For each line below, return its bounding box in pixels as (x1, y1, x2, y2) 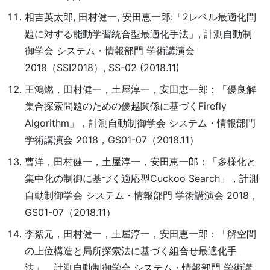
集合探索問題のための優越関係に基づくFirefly (24, 100, 227, 112)
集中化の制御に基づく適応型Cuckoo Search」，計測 (24, 172, 259, 184)
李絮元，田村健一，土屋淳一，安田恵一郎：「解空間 (24, 228, 256, 240)
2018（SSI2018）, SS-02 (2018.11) (24, 61, 180, 74)
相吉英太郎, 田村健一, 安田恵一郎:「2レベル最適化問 (24, 11, 256, 23)
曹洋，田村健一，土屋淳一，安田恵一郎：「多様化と (24, 155, 256, 168)
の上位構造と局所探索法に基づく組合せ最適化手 (24, 245, 237, 257)
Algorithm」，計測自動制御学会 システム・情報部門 (24, 117, 256, 129)
